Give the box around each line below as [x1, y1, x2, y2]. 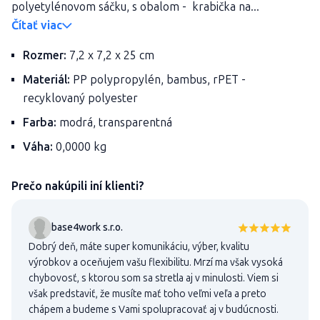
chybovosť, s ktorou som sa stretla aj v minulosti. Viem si [29, 272, 279, 284]
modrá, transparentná [56, 116, 172, 129]
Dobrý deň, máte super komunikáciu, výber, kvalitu [29, 241, 249, 253]
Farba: [23, 116, 56, 129]
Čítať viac [11, 19, 62, 32]
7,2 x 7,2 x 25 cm [66, 49, 154, 62]
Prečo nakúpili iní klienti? [11, 179, 144, 193]
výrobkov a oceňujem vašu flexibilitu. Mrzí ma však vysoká [29, 256, 283, 269]
